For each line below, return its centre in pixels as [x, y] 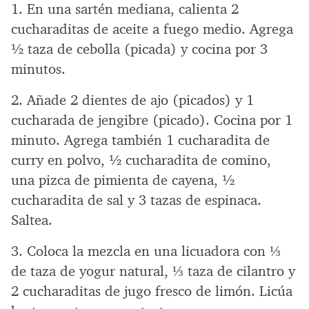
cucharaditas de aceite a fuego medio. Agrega [152, 29]
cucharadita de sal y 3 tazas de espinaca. [136, 200]
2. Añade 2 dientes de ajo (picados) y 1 [132, 100]
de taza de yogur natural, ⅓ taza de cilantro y [153, 271]
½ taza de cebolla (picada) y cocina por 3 [139, 49]
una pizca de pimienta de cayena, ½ [123, 180]
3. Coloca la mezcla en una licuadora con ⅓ [146, 251]
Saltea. [32, 220]
